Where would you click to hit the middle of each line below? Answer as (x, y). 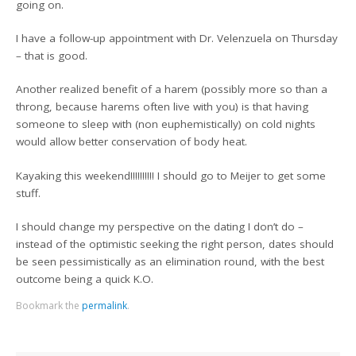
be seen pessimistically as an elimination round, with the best (170, 261)
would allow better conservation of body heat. (132, 142)
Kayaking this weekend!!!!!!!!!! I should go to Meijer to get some (171, 175)
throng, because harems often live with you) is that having (163, 107)
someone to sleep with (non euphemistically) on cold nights (166, 124)
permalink (105, 306)
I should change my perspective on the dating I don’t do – (160, 226)
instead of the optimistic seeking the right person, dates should (175, 244)
